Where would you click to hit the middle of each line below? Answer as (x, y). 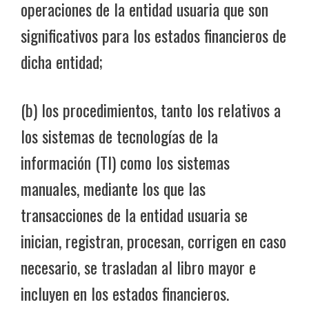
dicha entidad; (62, 61)
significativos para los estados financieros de (153, 35)
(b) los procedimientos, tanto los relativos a (151, 109)
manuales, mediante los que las (113, 188)
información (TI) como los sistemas (125, 162)
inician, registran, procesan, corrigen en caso (153, 240)
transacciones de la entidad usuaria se (134, 214)
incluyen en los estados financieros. (125, 293)
